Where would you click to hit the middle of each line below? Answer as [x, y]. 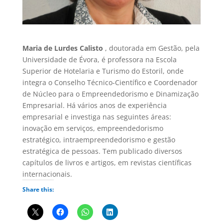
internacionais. [47, 174]
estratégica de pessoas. [62, 151]
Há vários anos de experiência [116, 105]
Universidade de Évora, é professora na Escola [99, 59]
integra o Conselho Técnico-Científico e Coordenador [110, 82]
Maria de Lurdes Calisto [62, 48]
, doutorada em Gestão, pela [151, 48]
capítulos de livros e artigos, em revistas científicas [107, 162]
